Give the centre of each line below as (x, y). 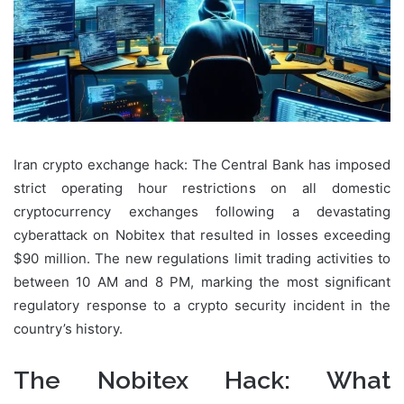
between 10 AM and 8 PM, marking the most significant (202, 282)
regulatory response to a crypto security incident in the (202, 306)
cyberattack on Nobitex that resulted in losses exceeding (202, 235)
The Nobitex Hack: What (202, 381)
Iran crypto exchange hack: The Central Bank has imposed (202, 165)
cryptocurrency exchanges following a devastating (202, 212)
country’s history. (68, 329)
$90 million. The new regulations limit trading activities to (202, 259)
